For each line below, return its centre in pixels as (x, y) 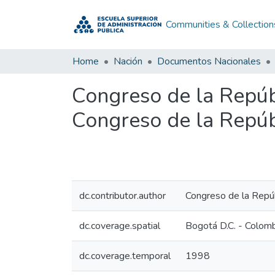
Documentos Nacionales (209, 61)
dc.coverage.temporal (125, 256)
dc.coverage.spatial (120, 226)
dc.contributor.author (122, 196)
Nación (128, 61)
